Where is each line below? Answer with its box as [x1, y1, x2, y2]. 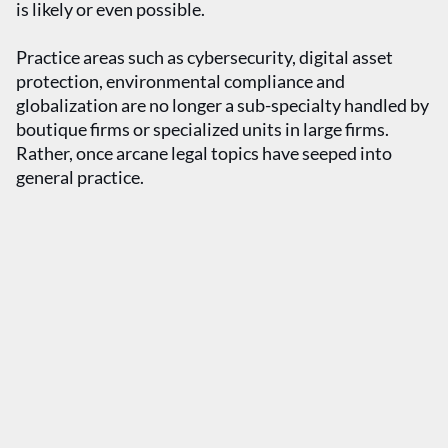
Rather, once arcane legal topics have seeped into [16, 142, 392, 164]
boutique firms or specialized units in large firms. [16, 118, 389, 140]
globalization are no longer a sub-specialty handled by [16, 94, 429, 116]
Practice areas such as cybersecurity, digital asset [16, 46, 393, 68]
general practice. [16, 166, 144, 188]
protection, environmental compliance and [16, 70, 345, 92]
